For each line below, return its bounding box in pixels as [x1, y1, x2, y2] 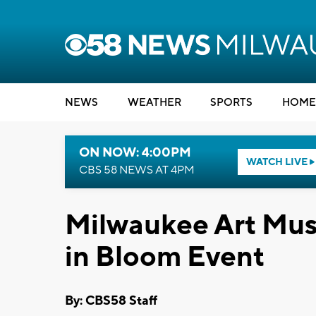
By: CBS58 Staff [65, 292, 157, 309]
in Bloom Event [65, 239, 265, 275]
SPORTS [210, 96, 253, 109]
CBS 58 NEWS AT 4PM [79, 163, 195, 177]
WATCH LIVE [245, 156, 310, 169]
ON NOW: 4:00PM [79, 145, 191, 161]
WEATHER [127, 96, 181, 109]
